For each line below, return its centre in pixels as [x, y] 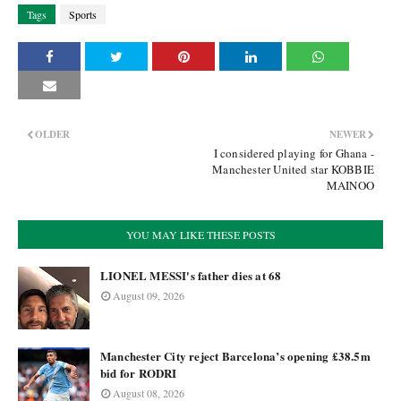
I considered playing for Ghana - [294, 153]
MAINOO [350, 185]
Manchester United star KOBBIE [293, 169]
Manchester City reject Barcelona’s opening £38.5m [235, 356]
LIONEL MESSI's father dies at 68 [191, 275]
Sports [83, 14]
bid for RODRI [139, 373]
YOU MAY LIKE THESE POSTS [200, 235]
